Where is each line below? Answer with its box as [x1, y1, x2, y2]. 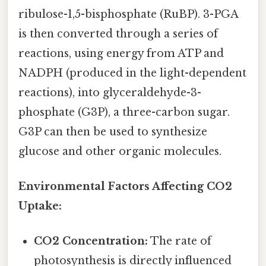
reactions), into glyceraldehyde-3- [18, 85, 201, 99]
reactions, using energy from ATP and [18, 46, 224, 60]
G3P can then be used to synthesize [18, 125, 207, 138]
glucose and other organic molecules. [18, 144, 221, 158]
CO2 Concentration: [34, 235, 148, 248]
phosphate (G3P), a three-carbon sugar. [18, 105, 230, 119]
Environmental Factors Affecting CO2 [18, 179, 232, 193]
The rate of [148, 235, 212, 248]
